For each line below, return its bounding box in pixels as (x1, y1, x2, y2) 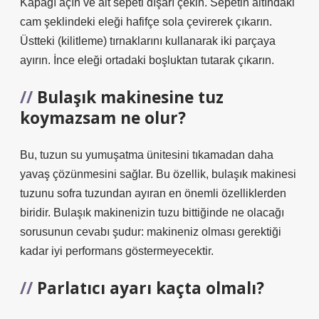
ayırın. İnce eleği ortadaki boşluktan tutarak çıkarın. (20, 54, 274, 66)
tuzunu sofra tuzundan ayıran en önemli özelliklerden (20, 187, 286, 199)
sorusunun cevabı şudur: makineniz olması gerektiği (20, 226, 281, 238)
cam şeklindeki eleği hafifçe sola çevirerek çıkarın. (20, 16, 272, 28)
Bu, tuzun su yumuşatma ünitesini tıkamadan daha (20, 149, 273, 161)
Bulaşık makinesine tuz (37, 86, 224, 108)
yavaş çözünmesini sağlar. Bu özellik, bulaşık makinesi (20, 168, 296, 180)
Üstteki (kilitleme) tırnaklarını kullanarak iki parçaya (20, 35, 276, 47)
